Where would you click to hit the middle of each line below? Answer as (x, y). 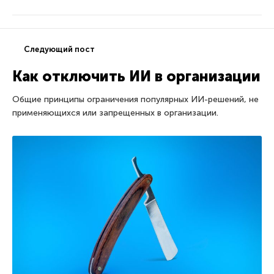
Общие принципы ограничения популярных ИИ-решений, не (135, 99)
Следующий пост (59, 49)
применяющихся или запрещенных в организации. (115, 113)
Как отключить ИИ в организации (136, 76)
